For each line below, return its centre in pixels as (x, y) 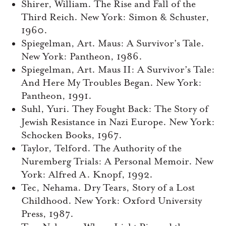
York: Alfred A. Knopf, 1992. (87, 175)
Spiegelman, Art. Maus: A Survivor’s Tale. (113, 44)
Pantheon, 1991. (56, 96)
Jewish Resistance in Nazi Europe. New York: (118, 122)
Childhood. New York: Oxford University (111, 201)
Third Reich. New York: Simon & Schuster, (115, 17)
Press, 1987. (47, 214)
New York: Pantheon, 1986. (82, 57)
